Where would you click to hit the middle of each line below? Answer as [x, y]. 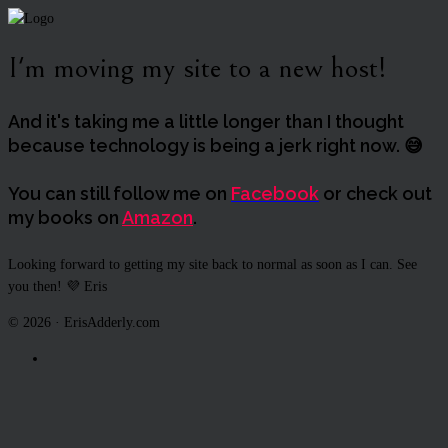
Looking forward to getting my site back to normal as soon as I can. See [212, 264]
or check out [375, 193]
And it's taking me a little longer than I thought [206, 122]
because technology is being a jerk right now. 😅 [215, 146]
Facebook [275, 193]
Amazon [157, 217]
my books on [65, 217]
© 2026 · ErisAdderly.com [84, 322]
